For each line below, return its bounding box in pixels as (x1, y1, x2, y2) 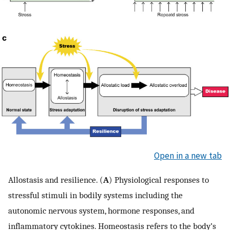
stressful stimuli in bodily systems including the (8, 190, 183, 201)
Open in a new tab (154, 149, 222, 161)
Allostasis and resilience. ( (8, 175, 103, 185)
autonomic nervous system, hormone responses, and (8, 205, 195, 216)
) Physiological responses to (109, 175, 209, 185)
